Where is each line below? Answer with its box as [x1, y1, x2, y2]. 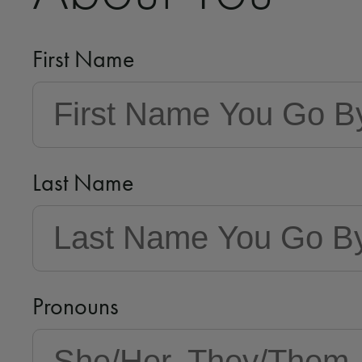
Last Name [32, 168, 133, 197]
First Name [32, 44, 134, 74]
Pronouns [32, 292, 119, 321]
